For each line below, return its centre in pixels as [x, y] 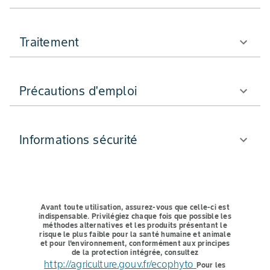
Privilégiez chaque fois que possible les [160, 216]
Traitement [49, 42]
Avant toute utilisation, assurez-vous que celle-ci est [135, 207]
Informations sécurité [79, 140]
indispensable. [64, 216]
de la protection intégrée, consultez [135, 252]
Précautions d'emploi [78, 91]
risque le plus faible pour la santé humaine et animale [135, 234]
